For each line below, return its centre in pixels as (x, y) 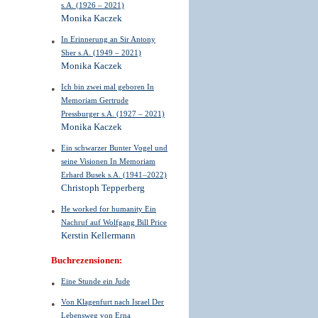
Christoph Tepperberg (103, 188)
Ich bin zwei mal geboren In (108, 87)
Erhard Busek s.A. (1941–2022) (114, 175)
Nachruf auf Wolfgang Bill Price (114, 222)
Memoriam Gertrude (95, 100)
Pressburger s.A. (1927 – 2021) (113, 114)
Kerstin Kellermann (98, 236)
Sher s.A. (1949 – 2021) (101, 53)
